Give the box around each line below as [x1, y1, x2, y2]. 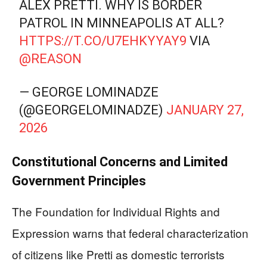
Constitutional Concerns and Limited [12, 154, 228, 169]
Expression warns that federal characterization [12, 224, 249, 241]
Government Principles [12, 173, 146, 188]
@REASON [19, 51, 82, 66]
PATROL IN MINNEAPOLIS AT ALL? [19, 15, 225, 30]
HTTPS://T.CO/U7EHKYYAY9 [19, 33, 187, 48]
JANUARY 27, [166, 102, 244, 117]
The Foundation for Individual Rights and [12, 203, 220, 219]
